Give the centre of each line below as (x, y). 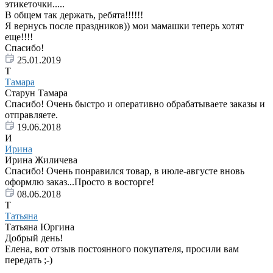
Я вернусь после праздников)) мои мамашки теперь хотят (124, 26)
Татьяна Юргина (40, 227)
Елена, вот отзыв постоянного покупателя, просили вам (122, 249)
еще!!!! (19, 37)
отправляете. (31, 115)
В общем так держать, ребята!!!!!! (74, 15)
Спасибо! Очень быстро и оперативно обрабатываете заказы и (135, 104)
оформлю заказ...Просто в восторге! (80, 182)
